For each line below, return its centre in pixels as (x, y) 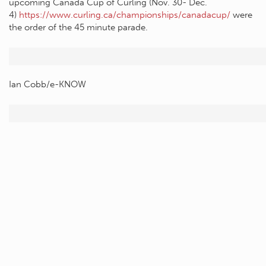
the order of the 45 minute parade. (78, 27)
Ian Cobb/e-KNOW (47, 84)
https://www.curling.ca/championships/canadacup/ (125, 15)
